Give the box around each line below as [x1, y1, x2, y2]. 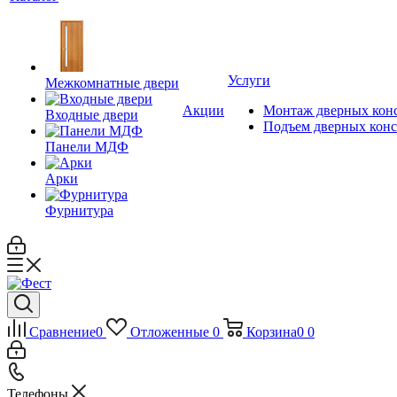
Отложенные [129, 324, 209, 339]
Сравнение [29, 324, 96, 339]
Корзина [245, 324, 297, 339]
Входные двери [45, 107, 138, 122]
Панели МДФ [45, 139, 128, 154]
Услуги [228, 73, 270, 88]
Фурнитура [45, 203, 113, 218]
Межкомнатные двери [45, 75, 179, 90]
